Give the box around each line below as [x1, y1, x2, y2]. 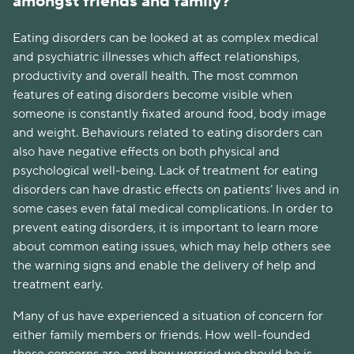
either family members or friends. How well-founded [13, 326, 311, 343]
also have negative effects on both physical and [13, 143, 280, 160]
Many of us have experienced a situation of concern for [13, 307, 323, 324]
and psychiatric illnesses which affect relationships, [13, 48, 299, 65]
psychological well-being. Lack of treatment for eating [13, 162, 318, 179]
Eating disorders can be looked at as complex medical [13, 29, 318, 46]
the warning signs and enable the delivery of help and [13, 257, 316, 273]
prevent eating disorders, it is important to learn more [13, 219, 318, 235]
